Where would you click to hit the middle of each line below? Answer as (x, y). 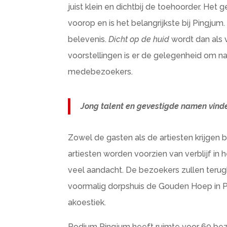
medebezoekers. (102, 72)
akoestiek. (87, 202)
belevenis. (88, 39)
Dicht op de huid (139, 39)
